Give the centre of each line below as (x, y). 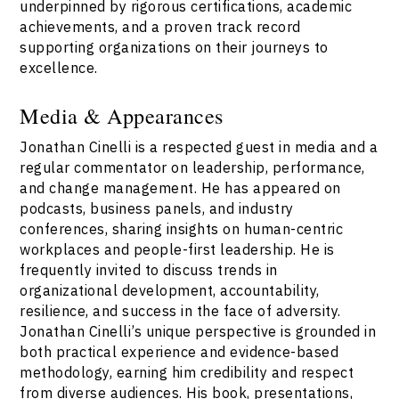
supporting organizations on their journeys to (174, 47)
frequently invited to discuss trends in (149, 270)
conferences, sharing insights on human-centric (182, 229)
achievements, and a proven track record (160, 27)
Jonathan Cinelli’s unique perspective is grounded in (198, 331)
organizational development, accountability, (170, 290)
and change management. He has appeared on (180, 188)
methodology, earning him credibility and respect (187, 372)
